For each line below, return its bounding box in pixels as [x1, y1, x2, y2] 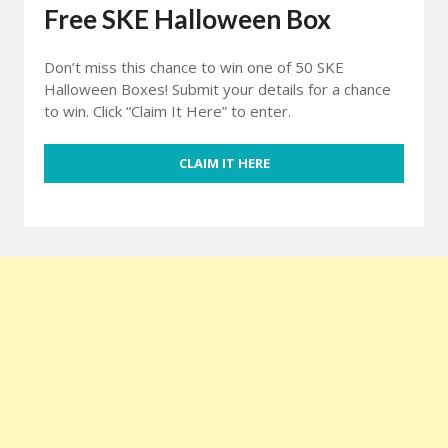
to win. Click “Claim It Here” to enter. [44, 100, 291, 121]
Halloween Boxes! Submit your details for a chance [44, 78, 391, 99]
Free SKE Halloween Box [44, 2, 331, 35]
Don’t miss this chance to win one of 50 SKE [44, 56, 344, 77]
